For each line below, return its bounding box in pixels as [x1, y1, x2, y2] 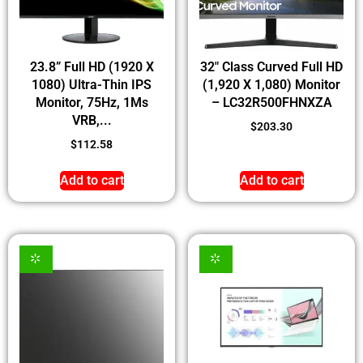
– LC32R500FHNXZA [211, 95, 332, 111]
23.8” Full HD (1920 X [29, 59, 154, 75]
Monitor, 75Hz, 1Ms [35, 95, 148, 111]
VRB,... [71, 113, 112, 129]
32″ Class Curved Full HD [200, 59, 343, 75]
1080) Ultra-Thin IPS [32, 77, 152, 93]
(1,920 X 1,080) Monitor [203, 77, 340, 93]
